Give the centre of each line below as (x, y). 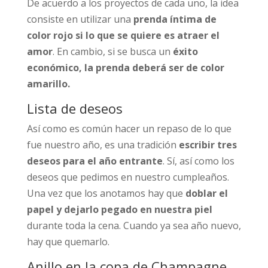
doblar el (206, 193)
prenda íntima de (175, 19)
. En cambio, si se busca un (112, 51)
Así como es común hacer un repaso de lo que (129, 128)
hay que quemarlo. (68, 241)
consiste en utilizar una (80, 19)
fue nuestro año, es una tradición (103, 144)
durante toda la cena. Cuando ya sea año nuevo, (134, 225)
